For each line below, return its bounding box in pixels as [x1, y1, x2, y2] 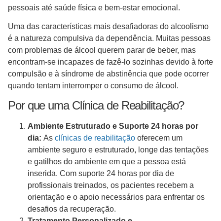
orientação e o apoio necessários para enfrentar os [28, 193, 205, 202]
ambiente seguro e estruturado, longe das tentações [28, 146, 209, 154]
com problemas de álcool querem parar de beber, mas [8, 45, 196, 54]
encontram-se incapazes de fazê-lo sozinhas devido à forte [8, 57, 213, 66]
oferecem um [135, 134, 183, 143]
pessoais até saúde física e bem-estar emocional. [8, 3, 182, 12]
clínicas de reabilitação [55, 134, 135, 143]
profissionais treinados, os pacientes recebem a [28, 181, 194, 190]
